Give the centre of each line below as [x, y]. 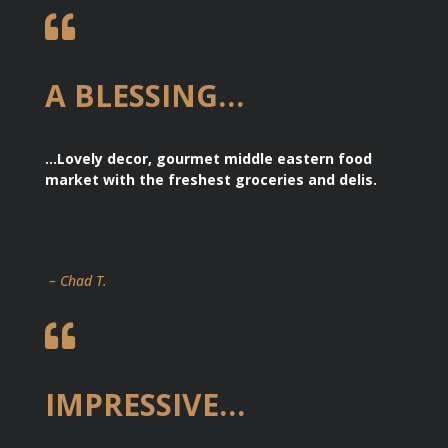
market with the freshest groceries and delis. [210, 179]
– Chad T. [75, 280]
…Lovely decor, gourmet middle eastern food [208, 158]
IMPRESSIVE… [144, 404]
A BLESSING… [144, 95]
